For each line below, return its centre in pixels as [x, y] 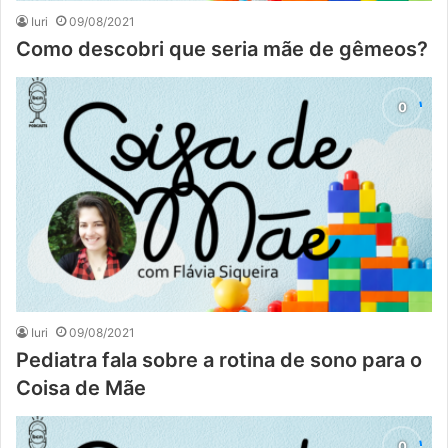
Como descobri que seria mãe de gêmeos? [222, 48]
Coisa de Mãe [81, 387]
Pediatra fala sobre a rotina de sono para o [219, 359]
